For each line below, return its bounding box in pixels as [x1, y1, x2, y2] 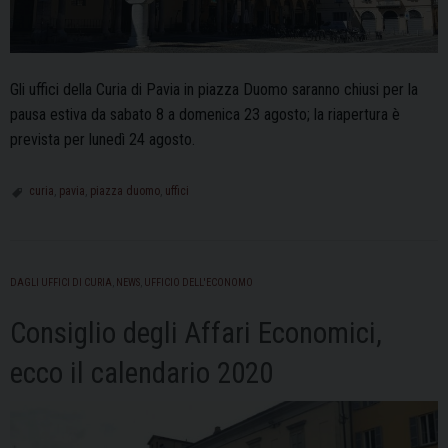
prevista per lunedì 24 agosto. [10, 129, 195, 149]
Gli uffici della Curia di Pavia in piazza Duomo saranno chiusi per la [10, 79, 418, 99]
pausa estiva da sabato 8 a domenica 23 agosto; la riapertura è [10, 104, 400, 124]
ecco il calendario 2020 [10, 355, 273, 390]
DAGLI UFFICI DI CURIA [10, 275, 112, 289]
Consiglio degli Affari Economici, [10, 315, 382, 350]
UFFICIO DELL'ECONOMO [144, 275, 253, 289]
